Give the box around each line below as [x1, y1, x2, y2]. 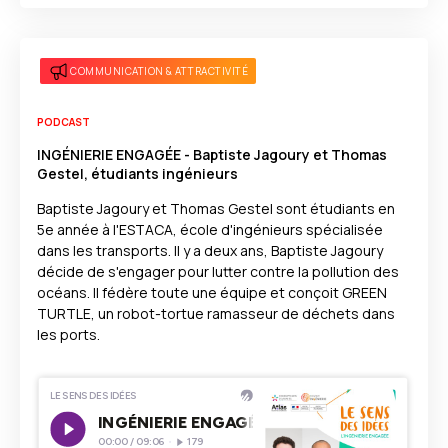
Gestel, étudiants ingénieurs [37, 164, 238, 183]
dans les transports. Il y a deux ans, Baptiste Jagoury [37, 241, 383, 260]
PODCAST [37, 115, 90, 129]
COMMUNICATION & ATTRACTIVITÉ [70, 63, 248, 78]
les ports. [37, 325, 100, 344]
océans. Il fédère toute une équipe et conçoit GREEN [37, 283, 387, 302]
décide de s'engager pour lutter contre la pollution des [37, 262, 399, 281]
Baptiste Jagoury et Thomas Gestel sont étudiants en [37, 199, 395, 218]
